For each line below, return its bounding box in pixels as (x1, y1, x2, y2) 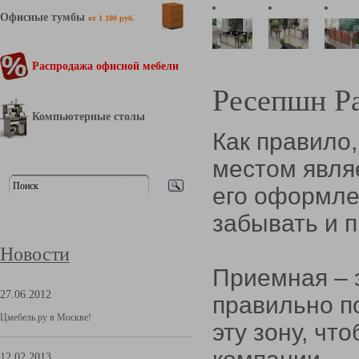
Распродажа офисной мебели (32, 59, 179, 72)
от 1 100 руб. (88, 14, 135, 22)
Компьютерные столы (32, 110, 145, 123)
